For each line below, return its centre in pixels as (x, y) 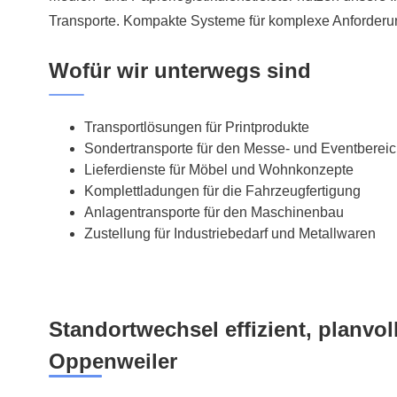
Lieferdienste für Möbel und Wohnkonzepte (219, 170)
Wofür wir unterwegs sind (180, 71)
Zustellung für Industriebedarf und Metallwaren (230, 234)
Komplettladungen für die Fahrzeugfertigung (222, 191)
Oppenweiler (113, 362)
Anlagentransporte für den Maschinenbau (214, 213)
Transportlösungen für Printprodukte (197, 128)
